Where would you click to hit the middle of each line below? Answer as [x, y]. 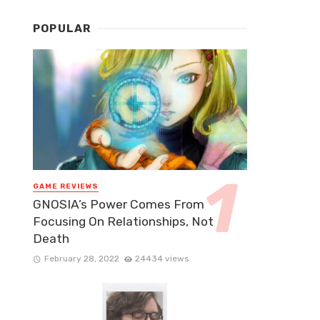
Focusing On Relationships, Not [123, 222]
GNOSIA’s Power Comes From [119, 205]
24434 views [162, 259]
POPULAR [62, 29]
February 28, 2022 [81, 259]
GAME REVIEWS [66, 186]
